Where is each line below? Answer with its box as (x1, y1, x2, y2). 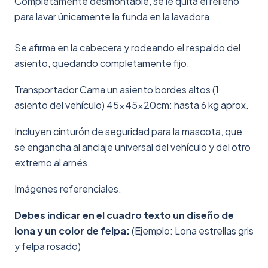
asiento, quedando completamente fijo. (14, 57, 190, 69)
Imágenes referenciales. (14, 182, 121, 195)
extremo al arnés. (14, 156, 90, 169)
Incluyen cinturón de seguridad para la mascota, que (14, 125, 242, 138)
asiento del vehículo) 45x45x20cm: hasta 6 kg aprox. (14, 99, 249, 111)
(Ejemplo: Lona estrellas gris (130, 224, 254, 237)
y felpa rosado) (14, 240, 81, 252)
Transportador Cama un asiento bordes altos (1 (14, 83, 219, 96)
